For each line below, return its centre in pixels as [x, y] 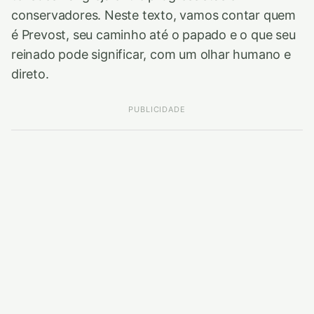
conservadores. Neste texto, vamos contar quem [154, 15]
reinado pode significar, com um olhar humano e [151, 55]
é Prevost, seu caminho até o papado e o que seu [153, 35]
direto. [30, 74]
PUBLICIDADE [157, 110]
